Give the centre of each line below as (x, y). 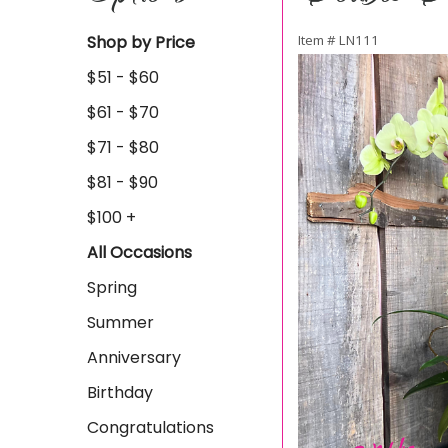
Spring (112, 287)
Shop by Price (141, 42)
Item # (318, 40)
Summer (120, 322)
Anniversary (134, 357)
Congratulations (150, 427)
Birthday (120, 392)
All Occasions (139, 252)
